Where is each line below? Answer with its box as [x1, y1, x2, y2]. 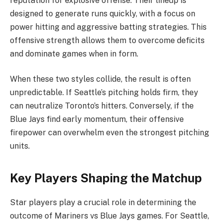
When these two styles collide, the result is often [10, 74, 191, 84]
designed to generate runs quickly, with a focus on [10, 8, 195, 18]
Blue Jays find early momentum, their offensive [10, 114, 184, 124]
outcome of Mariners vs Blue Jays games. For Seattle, [10, 211, 209, 221]
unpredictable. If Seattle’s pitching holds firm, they [10, 88, 198, 98]
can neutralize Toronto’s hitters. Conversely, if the [10, 101, 194, 111]
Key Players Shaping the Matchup [10, 170, 202, 185]
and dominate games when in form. [10, 49, 138, 58]
